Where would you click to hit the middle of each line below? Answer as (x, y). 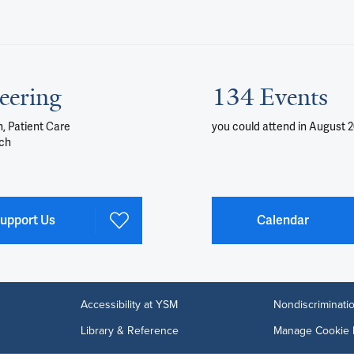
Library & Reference (129, 330)
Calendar (283, 220)
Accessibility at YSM (129, 304)
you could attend (255, 127)
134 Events (270, 97)
